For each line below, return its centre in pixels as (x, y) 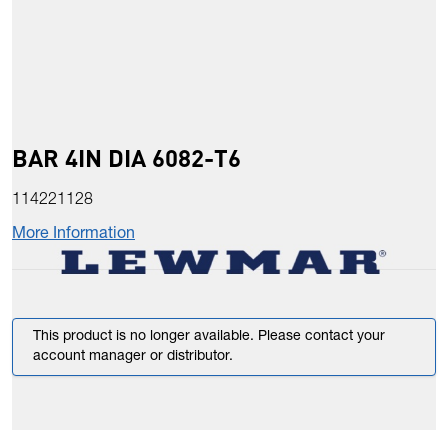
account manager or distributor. (133, 357)
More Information (73, 235)
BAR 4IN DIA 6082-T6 (126, 158)
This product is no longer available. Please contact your (209, 337)
